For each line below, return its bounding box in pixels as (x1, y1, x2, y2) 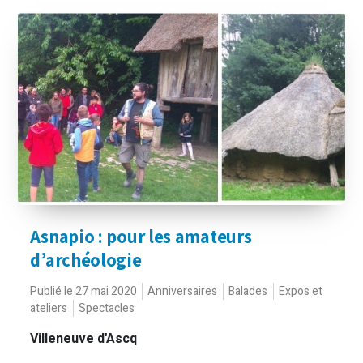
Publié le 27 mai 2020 (30, 283, 138, 300)
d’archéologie (30, 248, 142, 272)
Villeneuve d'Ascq (30, 329, 141, 348)
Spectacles (79, 300, 135, 317)
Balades (228, 283, 268, 300)
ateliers (30, 300, 68, 317)
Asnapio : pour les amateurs (30, 224, 252, 249)
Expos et (279, 283, 323, 300)
